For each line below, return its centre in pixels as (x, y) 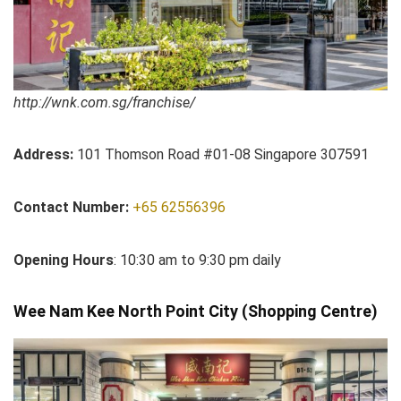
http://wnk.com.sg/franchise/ (104, 103)
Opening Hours (64, 260)
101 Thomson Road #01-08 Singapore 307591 (221, 155)
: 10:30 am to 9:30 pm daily (197, 260)
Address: (43, 155)
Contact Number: (73, 208)
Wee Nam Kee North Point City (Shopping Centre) (196, 311)
